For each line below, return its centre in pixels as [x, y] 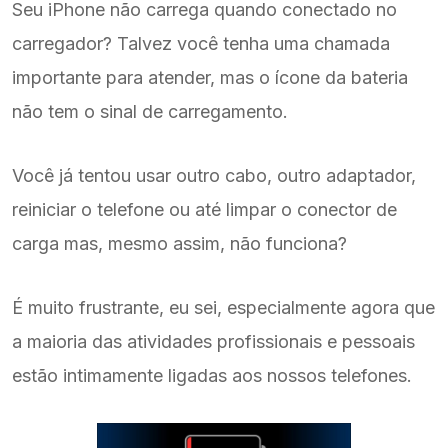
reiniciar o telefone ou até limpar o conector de [204, 209]
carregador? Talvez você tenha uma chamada [201, 43]
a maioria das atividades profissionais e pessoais [213, 341]
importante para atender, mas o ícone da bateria [210, 77]
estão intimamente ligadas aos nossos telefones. [212, 375]
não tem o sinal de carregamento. [150, 111]
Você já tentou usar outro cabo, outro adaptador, [214, 175]
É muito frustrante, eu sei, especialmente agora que [223, 307]
